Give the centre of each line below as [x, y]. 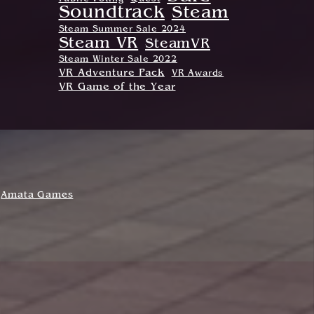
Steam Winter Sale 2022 [118, 60]
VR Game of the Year [117, 88]
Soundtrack [111, 13]
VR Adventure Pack [111, 74]
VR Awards [198, 74]
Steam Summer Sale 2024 [122, 30]
